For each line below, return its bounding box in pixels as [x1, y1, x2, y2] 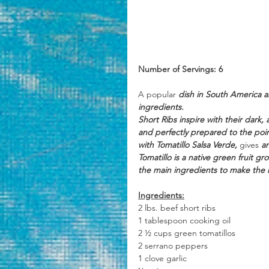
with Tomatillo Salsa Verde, [138, 139, 240, 151]
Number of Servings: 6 [138, 64, 223, 75]
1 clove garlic [138, 253, 187, 264]
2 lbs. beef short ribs [138, 202, 216, 214]
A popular [138, 89, 176, 100]
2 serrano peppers [138, 240, 208, 252]
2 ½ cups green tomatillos [138, 228, 238, 239]
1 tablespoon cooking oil [138, 215, 231, 226]
